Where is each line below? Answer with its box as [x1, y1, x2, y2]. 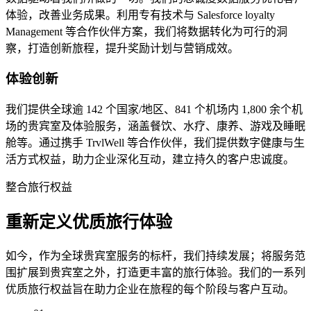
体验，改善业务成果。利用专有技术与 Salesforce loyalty [6, 8, 275, 21]
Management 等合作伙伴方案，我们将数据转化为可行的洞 [6, 25, 287, 37]
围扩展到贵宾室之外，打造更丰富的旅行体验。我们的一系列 [6, 266, 305, 278]
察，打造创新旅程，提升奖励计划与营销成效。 [6, 42, 239, 54]
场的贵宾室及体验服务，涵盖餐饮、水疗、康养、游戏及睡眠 [6, 119, 305, 132]
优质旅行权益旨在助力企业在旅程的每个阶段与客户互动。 [6, 283, 294, 295]
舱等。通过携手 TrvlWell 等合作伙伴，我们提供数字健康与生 [6, 136, 305, 149]
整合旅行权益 [6, 180, 72, 193]
